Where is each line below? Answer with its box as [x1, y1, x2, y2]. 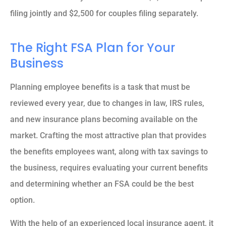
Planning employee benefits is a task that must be [10, 82, 190, 92]
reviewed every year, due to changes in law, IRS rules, [10, 98, 204, 108]
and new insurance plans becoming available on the [10, 115, 198, 125]
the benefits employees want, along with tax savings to [10, 147, 208, 157]
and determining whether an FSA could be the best [10, 179, 194, 189]
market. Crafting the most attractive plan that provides [10, 131, 206, 141]
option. [10, 195, 35, 205]
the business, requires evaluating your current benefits [10, 163, 208, 173]
